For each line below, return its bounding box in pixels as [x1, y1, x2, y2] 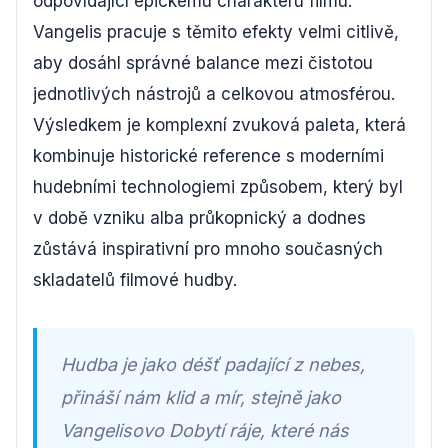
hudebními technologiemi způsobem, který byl [33, 176, 403, 197]
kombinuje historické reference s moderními [33, 145, 384, 166]
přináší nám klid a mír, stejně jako [61, 386, 341, 408]
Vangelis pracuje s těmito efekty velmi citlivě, [33, 21, 399, 42]
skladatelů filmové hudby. [33, 269, 237, 290]
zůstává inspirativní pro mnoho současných [33, 238, 383, 259]
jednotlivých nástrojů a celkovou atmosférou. [33, 83, 395, 104]
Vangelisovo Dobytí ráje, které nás [61, 419, 349, 441]
